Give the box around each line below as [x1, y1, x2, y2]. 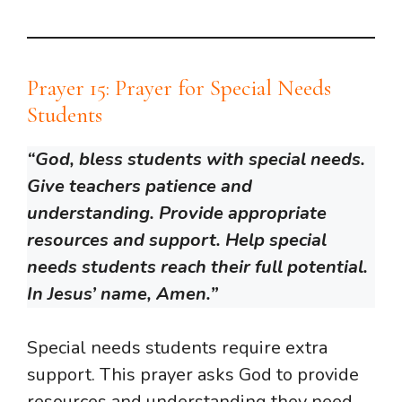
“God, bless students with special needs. [27, 146, 365, 171]
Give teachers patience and [27, 173, 252, 198]
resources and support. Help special [27, 227, 327, 252]
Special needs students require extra [27, 335, 328, 360]
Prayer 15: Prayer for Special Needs [27, 74, 331, 101]
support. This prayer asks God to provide [27, 362, 359, 387]
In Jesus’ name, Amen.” [27, 281, 218, 306]
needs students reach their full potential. [27, 254, 368, 279]
